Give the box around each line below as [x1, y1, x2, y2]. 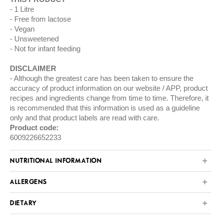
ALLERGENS [10, 179, 47, 186]
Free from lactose [14, 15, 71, 24]
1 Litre [14, 5, 34, 14]
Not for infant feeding [14, 44, 80, 53]
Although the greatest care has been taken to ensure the [14, 74, 193, 83]
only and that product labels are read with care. [10, 113, 159, 122]
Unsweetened [14, 35, 59, 43]
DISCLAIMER [10, 64, 58, 73]
